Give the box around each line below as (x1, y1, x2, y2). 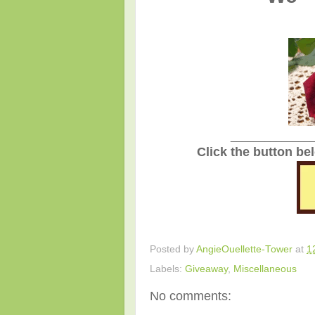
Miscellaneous (233, 263, 297, 274)
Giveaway (185, 263, 228, 274)
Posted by (150, 243, 196, 255)
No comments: (150, 288, 231, 303)
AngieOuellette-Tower (196, 243, 292, 255)
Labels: (150, 263, 185, 274)
